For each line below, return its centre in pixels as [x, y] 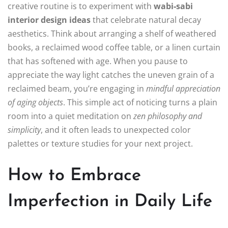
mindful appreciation [183, 89]
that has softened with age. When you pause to [98, 61]
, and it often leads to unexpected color [116, 130]
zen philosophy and [168, 116]
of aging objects [35, 103]
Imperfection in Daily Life [110, 202]
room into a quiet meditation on [70, 116]
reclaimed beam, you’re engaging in [77, 89]
